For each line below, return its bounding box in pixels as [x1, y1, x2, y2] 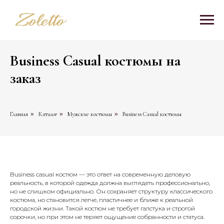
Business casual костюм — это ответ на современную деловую [10, 170, 190, 178]
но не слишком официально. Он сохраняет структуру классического [10, 187, 212, 195]
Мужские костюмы [67, 110, 112, 117]
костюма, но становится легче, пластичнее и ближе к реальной [10, 196, 193, 203]
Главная [10, 110, 28, 117]
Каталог [38, 110, 57, 117]
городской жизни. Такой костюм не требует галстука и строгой [10, 204, 195, 212]
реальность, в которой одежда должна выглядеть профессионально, [10, 179, 210, 186]
